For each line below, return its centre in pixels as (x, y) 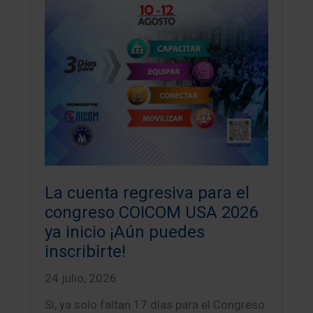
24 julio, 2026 (81, 278)
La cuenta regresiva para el (147, 192)
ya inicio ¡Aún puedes (125, 232)
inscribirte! (86, 251)
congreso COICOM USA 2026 (152, 212)
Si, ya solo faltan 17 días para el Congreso (155, 304)
